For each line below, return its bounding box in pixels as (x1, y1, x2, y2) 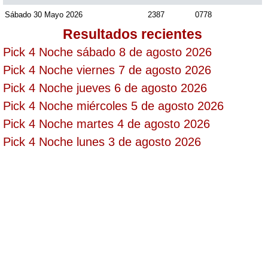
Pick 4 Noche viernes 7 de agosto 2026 (3, 63, 211, 77)
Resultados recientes (63, 26, 203, 42)
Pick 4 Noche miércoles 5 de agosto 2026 (3, 99, 224, 112)
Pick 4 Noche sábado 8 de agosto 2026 (3, 45, 212, 59)
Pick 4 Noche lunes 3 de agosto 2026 (3, 135, 201, 148)
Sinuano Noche (36, 99, 117, 112)
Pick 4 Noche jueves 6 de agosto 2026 (3, 81, 207, 95)
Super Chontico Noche (36, 135, 154, 148)
